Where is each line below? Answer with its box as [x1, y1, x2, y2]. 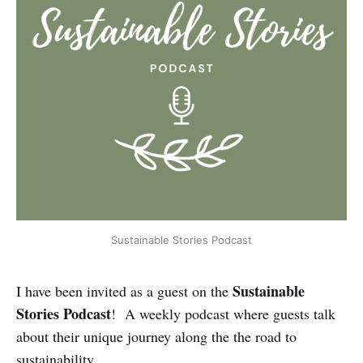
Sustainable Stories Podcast [111, 233, 252, 246]
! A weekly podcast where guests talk [111, 304, 335, 323]
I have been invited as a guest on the [16, 281, 233, 301]
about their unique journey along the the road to [16, 327, 297, 346]
